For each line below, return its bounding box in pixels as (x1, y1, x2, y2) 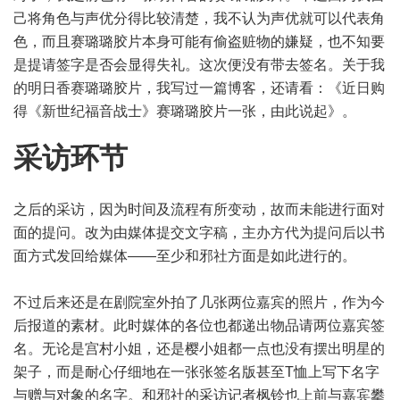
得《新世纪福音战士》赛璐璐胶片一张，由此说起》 (13, 104, 342, 119)
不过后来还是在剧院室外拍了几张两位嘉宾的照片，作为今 (13, 295, 385, 310)
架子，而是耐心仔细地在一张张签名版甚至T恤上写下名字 (13, 364, 379, 379)
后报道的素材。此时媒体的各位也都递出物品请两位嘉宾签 (13, 318, 385, 333)
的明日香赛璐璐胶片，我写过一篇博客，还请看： (13, 80, 328, 96)
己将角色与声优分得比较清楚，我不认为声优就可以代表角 (13, 11, 385, 26)
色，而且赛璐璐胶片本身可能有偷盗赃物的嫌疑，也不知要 (13, 34, 385, 49)
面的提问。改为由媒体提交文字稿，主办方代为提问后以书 (13, 225, 385, 240)
